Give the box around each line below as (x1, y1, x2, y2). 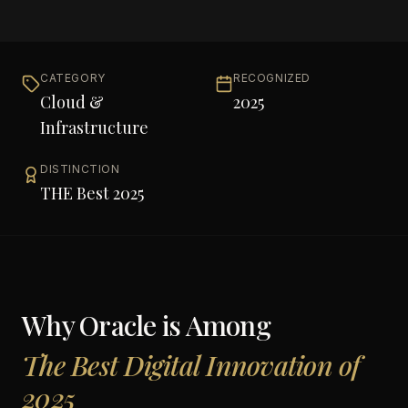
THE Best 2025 (40, 182, 144, 204)
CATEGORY (40, 71, 106, 85)
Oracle (79, 307, 157, 343)
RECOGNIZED (233, 71, 311, 85)
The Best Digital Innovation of (22, 347, 361, 383)
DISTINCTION (40, 162, 120, 176)
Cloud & (40, 91, 104, 113)
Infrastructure (40, 117, 148, 138)
